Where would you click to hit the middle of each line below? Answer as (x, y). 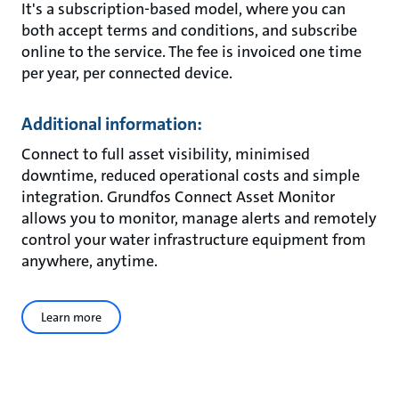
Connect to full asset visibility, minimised (166, 154)
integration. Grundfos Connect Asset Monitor (178, 197)
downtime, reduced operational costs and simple (191, 175)
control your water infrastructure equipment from (194, 240)
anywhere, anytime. (90, 261)
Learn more (71, 317)
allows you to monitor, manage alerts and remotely (199, 218)
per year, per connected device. (127, 73)
